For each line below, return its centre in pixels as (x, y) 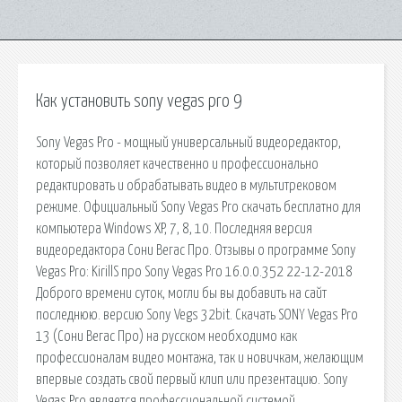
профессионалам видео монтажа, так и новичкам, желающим (200, 358)
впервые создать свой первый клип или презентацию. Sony (192, 379)
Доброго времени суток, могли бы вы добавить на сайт (181, 293)
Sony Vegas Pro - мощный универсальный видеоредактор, (188, 142)
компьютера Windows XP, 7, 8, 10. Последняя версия (174, 228)
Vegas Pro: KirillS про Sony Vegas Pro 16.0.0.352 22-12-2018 (194, 271)
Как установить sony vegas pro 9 (139, 101)
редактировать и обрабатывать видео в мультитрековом (186, 185)
